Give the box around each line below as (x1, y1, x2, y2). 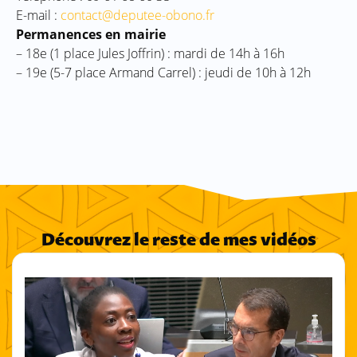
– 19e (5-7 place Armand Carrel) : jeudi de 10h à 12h (16, 63, 311, 81)
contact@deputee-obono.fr (61, 6, 214, 24)
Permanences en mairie (16, 25, 166, 43)
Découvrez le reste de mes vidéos (41, 231, 316, 250)
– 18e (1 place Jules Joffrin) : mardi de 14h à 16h (16, 44, 284, 62)
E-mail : (16, 6, 61, 24)
